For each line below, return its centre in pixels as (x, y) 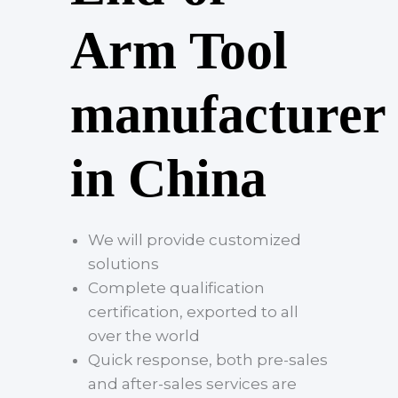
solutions (123, 264)
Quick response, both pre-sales (208, 360)
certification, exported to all (193, 312)
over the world (144, 336)
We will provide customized (195, 240)
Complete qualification (176, 288)
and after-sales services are (192, 384)
